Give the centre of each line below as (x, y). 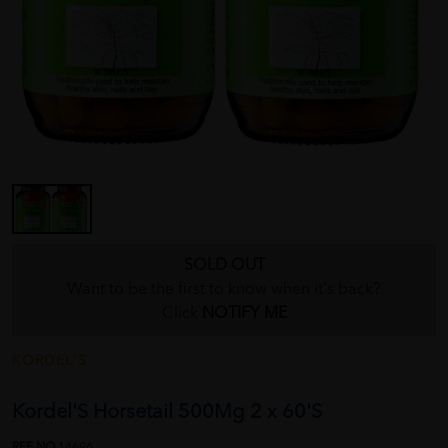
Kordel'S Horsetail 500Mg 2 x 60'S (167, 413)
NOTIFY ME (244, 314)
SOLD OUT (224, 266)
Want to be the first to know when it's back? (224, 290)
